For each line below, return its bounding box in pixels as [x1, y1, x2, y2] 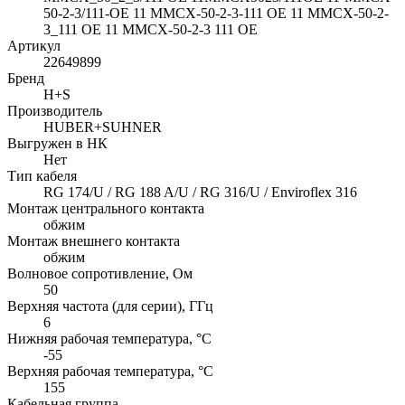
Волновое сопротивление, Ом [7, 266, 193, 282]
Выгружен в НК [7, 136, 108, 152]
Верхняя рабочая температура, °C [7, 363, 213, 380]
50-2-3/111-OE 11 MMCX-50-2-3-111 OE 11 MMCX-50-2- [43, 5, 389, 22]
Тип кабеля [7, 168, 77, 184]
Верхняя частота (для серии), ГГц [7, 298, 213, 315]
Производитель [7, 103, 102, 119]
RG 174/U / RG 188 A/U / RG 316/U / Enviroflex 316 [43, 184, 357, 201]
